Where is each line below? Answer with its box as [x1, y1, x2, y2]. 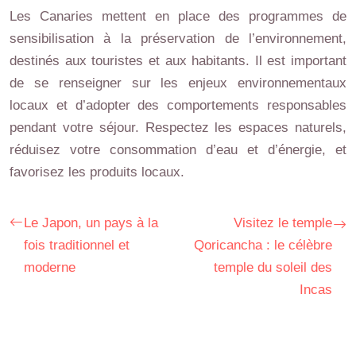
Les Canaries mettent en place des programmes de [10, 8, 346, 24]
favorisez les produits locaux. [10, 164, 184, 180]
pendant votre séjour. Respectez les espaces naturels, [10, 119, 346, 135]
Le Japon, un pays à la [24, 215, 158, 230]
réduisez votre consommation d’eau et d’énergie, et [10, 141, 346, 157]
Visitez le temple [234, 215, 332, 230]
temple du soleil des [214, 259, 332, 275]
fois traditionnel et [24, 237, 130, 253]
